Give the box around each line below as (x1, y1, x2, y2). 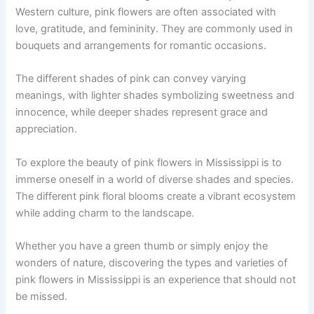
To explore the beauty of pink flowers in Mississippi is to (15, 156, 282, 169)
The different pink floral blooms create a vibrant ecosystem (15, 189, 296, 203)
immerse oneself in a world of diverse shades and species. (15, 172, 294, 186)
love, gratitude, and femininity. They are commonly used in (15, 22, 294, 36)
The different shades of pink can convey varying (15, 72, 247, 86)
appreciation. (15, 123, 78, 136)
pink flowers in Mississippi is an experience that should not (15, 273, 296, 287)
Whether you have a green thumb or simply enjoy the (15, 240, 268, 253)
